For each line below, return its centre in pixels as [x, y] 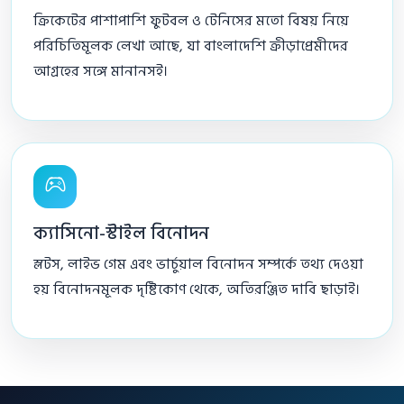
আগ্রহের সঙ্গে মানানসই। [101, 71]
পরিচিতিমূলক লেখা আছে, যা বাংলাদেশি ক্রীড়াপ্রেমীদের [191, 46]
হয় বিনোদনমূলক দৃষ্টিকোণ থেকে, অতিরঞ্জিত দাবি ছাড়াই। [197, 289]
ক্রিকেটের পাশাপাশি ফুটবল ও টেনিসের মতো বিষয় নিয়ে [191, 20]
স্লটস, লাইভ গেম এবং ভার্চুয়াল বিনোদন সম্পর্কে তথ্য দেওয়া [198, 264]
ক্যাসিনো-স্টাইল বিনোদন [121, 233]
